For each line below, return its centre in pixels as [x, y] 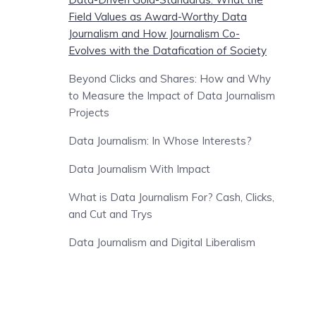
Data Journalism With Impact [139, 169]
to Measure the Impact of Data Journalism [172, 96]
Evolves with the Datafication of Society [168, 50]
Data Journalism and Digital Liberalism [162, 242]
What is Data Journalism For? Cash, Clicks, [171, 197]
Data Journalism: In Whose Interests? [160, 141]
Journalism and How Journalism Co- [154, 34]
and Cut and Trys [110, 214]
